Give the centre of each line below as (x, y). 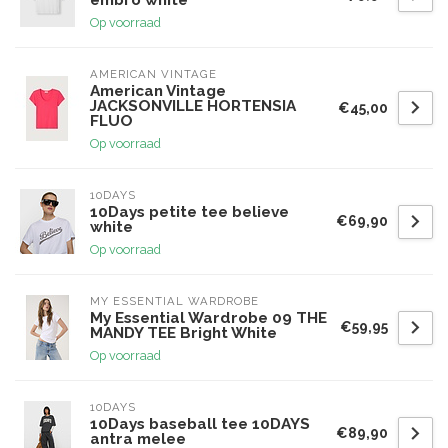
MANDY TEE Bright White (183, 333)
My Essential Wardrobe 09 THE (208, 318)
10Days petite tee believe (189, 212)
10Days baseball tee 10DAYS (200, 424)
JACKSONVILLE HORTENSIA (193, 106)
